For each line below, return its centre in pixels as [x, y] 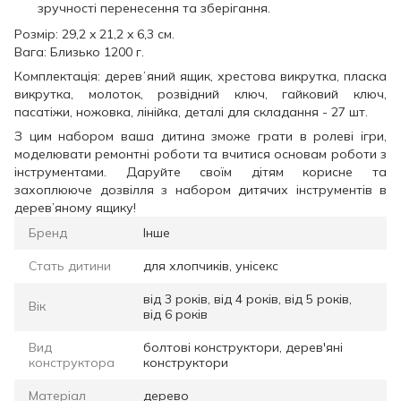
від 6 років [175, 314]
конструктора [72, 362]
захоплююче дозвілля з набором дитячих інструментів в [200, 189]
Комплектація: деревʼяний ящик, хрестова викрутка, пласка [200, 76]
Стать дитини [70, 265]
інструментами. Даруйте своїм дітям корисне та [200, 171]
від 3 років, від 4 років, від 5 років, [247, 299]
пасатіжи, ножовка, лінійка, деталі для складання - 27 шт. [191, 111]
